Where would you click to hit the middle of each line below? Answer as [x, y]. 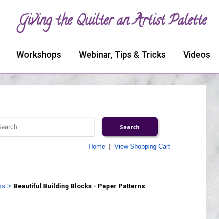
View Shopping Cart [142, 146]
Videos [197, 55]
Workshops [39, 55]
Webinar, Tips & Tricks [122, 55]
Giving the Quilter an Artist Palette [112, 22]
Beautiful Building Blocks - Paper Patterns [79, 186]
